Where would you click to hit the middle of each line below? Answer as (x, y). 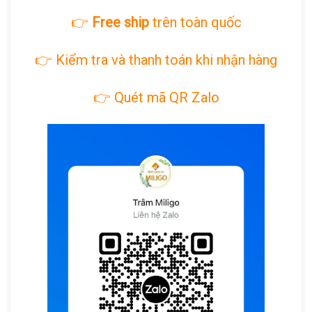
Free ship (120, 23)
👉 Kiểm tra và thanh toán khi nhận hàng (156, 60)
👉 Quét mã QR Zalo (156, 98)
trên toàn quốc (195, 23)
